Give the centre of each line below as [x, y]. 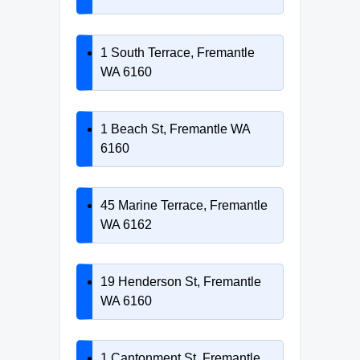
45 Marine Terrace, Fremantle [184, 205]
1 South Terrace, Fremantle [178, 52]
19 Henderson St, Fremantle [181, 281]
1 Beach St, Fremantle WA [175, 129]
